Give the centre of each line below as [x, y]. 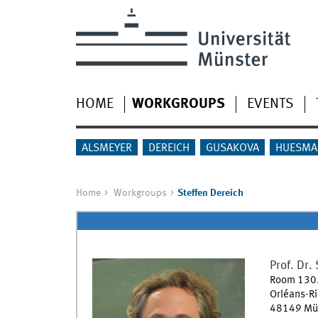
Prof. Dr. [291, 266]
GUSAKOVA [232, 148]
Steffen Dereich [210, 193]
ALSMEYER [106, 148]
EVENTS [270, 104]
